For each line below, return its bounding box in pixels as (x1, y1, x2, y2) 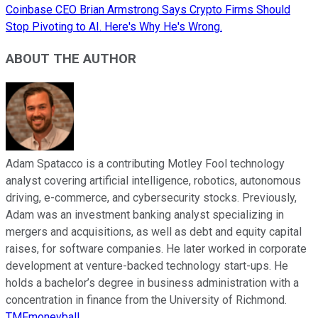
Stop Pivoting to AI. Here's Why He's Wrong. (6, 20, 222, 34)
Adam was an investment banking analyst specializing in (6, 207, 284, 221)
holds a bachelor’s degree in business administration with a (6, 275, 299, 290)
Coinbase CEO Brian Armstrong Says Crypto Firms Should (6, 3, 290, 17)
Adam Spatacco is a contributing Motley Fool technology (6, 156, 285, 170)
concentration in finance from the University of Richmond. (6, 292, 287, 307)
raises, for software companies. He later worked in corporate (6, 241, 307, 256)
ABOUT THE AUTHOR (6, 50, 136, 67)
